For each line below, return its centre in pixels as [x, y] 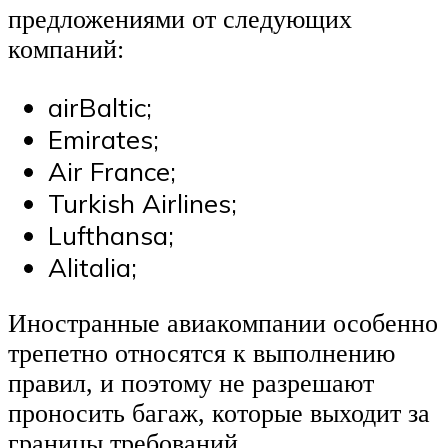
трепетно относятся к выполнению [201, 353]
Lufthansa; [111, 234]
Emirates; [103, 138]
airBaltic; [100, 106]
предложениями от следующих [180, 20]
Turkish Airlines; [142, 202]
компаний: [66, 50]
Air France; [112, 170]
